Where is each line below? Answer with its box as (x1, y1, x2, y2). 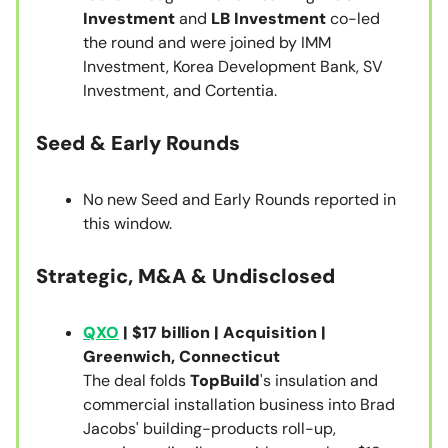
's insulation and (260, 370, 378, 392)
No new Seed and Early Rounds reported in (83, 189, 396, 211)
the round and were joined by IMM (83, 32, 331, 54)
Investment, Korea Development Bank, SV (83, 56, 383, 78)
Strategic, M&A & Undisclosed (36, 263, 335, 290)
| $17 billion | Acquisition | (119, 322, 326, 344)
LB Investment (211, 8, 326, 30)
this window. (83, 213, 172, 235)
